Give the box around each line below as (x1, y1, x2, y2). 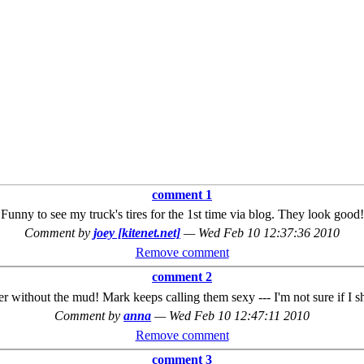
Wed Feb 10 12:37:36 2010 (198, 226, 340, 240)
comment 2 (152, 270, 212, 284)
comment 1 (152, 187, 212, 201)
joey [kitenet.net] (93, 226, 180, 240)
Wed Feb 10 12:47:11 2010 (169, 309, 310, 323)
